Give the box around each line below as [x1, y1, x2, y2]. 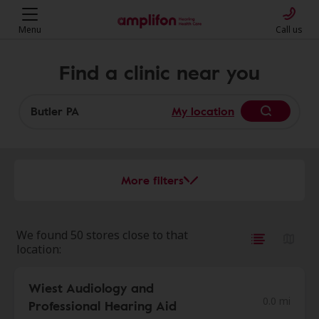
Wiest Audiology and [28, 278, 154, 297]
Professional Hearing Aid [28, 296, 177, 315]
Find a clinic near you [59, 56, 260, 87]
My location [172, 103, 234, 120]
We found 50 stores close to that [16, 227, 188, 243]
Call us [276, 23, 303, 36]
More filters [121, 172, 184, 189]
